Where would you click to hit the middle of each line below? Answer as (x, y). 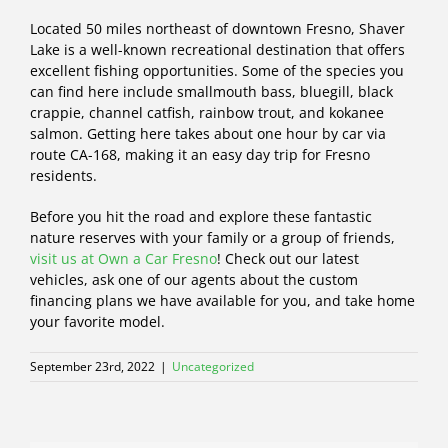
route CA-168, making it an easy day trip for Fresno (200, 154)
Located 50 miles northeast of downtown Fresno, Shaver (217, 28)
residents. (63, 175)
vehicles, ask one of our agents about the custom (194, 279)
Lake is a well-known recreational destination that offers (217, 49)
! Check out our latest (288, 258)
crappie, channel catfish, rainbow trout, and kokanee (207, 112)
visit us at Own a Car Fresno (123, 258)
